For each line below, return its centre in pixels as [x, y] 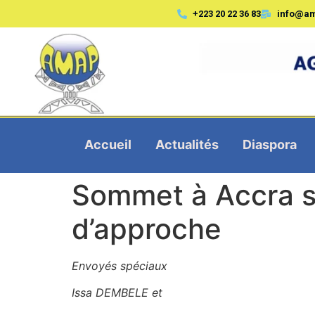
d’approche [147, 229]
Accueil [108, 144]
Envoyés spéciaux [120, 265]
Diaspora [269, 144]
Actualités [187, 144]
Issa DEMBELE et [117, 292]
